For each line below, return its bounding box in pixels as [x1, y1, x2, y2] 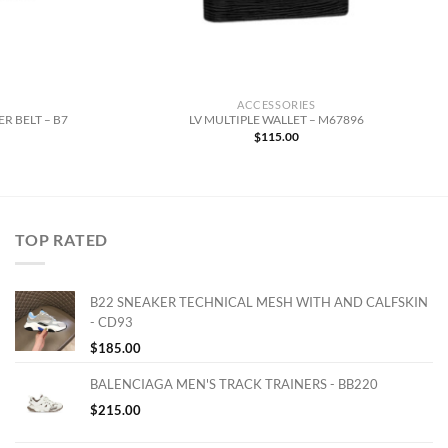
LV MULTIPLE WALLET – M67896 [188, 112, 364, 126]
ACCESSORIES [237, 97, 316, 111]
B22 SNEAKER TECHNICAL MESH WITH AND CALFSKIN [90, 294, 428, 311]
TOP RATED [15, 229, 109, 249]
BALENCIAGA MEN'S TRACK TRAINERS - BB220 [90, 376, 378, 393]
